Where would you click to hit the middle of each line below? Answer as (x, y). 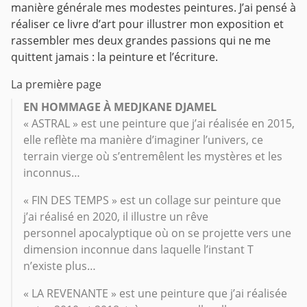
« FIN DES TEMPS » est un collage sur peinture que (152, 200)
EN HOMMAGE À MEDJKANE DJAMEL (120, 107)
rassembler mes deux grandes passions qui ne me (141, 40)
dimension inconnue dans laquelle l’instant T (138, 249)
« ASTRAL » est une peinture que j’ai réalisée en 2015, (159, 123)
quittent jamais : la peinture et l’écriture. (114, 57)
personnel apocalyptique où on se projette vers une (157, 233)
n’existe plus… (60, 266)
